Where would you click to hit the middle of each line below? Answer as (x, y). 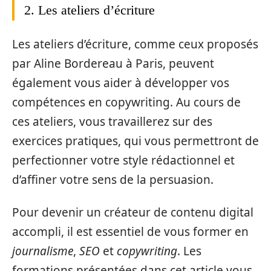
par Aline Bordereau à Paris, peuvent (113, 63)
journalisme (43, 251)
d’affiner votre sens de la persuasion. (113, 179)
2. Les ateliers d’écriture (90, 10)
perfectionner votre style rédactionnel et (123, 160)
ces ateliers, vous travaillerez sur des (112, 121)
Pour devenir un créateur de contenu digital (133, 213)
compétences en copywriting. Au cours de (126, 102)
